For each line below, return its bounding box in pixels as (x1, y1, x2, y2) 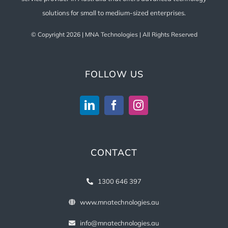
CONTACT (91, 147, 137, 159)
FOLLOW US (84, 68, 144, 80)
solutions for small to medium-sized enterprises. (42, 9, 186, 17)
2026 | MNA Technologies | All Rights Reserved (66, 31, 197, 39)
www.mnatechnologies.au (80, 198, 159, 207)
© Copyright (31, 31, 66, 39)
